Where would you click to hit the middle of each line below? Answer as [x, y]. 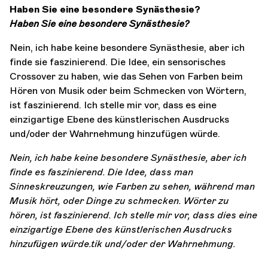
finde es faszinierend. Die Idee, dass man [101, 172]
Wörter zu [206, 200]
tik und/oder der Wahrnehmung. [163, 243]
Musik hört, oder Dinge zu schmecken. [97, 200]
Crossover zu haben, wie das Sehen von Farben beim [126, 76]
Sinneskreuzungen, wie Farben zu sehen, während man [132, 186]
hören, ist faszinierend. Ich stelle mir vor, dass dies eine [133, 215]
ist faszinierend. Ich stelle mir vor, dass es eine [113, 105]
